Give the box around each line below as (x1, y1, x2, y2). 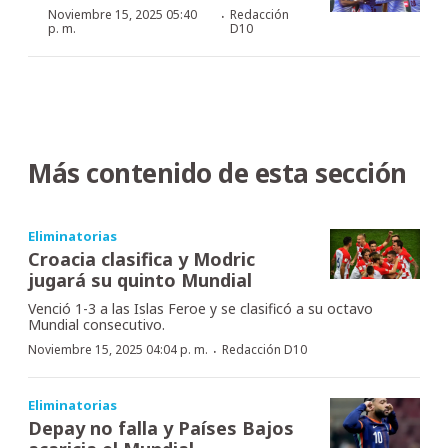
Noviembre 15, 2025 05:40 (48, 5, 197, 23)
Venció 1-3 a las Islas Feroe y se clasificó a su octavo (28, 298, 373, 318)
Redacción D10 (222, 340, 307, 358)
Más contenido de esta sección (28, 154, 407, 191)
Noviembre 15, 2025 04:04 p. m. (28, 340, 208, 358)
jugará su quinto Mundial (28, 267, 252, 292)
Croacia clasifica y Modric (28, 246, 255, 271)
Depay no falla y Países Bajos (28, 415, 294, 440)
